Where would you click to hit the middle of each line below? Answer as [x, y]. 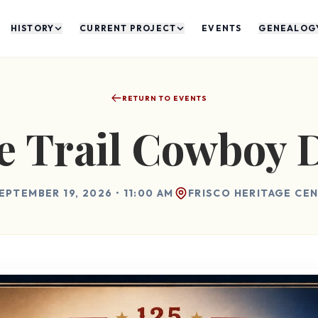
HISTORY [32, 28]
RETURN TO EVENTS [165, 98]
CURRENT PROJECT [128, 28]
